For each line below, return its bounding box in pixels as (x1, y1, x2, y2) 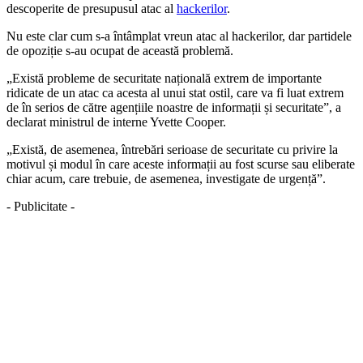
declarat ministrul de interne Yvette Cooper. (6, 115, 226, 130)
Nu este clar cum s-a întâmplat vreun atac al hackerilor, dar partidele (6, 29, 352, 44)
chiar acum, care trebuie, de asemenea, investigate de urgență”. (6, 172, 326, 186)
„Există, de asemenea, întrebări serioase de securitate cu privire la (6, 143, 338, 157)
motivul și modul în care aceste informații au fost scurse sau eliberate (6, 157, 355, 172)
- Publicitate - (6, 199, 75, 214)
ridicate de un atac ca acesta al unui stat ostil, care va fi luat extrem (6, 86, 344, 100)
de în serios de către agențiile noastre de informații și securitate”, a (6, 100, 341, 115)
